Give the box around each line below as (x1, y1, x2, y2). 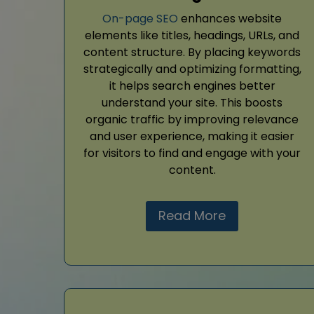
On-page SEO (102, 11, 178, 27)
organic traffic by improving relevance (86, 111, 299, 128)
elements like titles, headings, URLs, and (85, 27, 299, 44)
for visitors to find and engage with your (83, 145, 301, 162)
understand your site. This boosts (102, 95, 282, 111)
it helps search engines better (109, 78, 275, 95)
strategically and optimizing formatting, (83, 61, 301, 78)
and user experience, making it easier (90, 128, 294, 145)
